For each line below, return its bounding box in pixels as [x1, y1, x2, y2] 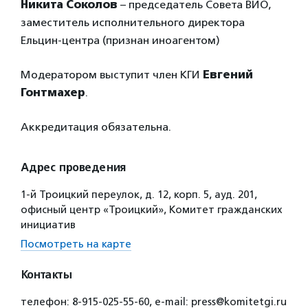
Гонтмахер [21, 86, 85, 99]
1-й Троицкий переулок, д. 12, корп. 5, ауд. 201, [21, 188, 257, 201]
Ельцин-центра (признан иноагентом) [21, 34, 220, 47]
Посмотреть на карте [21, 238, 131, 250]
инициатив [21, 219, 76, 231]
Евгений [203, 68, 253, 81]
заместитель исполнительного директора [21, 16, 245, 29]
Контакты [21, 268, 71, 282]
